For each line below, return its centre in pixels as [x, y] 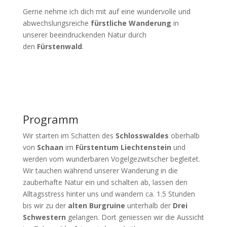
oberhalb [185, 136]
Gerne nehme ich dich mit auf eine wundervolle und [106, 11]
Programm [50, 119]
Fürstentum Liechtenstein [123, 147]
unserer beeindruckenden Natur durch [84, 35]
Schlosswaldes [142, 136]
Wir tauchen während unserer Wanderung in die [100, 171]
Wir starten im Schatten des [68, 136]
